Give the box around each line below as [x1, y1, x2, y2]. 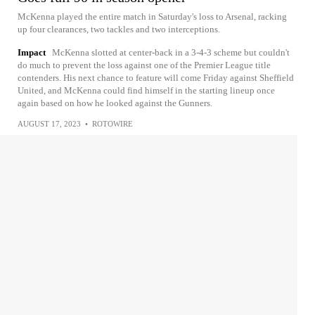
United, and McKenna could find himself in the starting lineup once [18, 85, 275, 96]
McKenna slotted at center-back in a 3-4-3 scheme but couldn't [52, 47, 290, 58]
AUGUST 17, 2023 [18, 120, 81, 128]
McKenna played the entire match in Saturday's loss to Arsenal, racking [18, 11, 287, 22]
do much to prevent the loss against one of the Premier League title [18, 60, 271, 70]
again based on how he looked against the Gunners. [18, 98, 212, 108]
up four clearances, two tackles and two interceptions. [18, 24, 220, 34]
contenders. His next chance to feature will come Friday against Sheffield [18, 72, 294, 83]
